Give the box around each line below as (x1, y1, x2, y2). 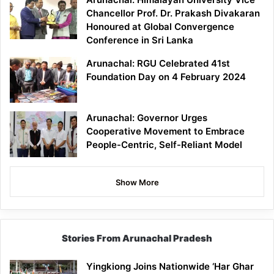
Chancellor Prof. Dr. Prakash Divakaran (86, 7, 260, 20)
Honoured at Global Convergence (86, 21, 234, 33)
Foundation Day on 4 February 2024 (86, 71, 246, 83)
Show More (115, 177, 159, 188)
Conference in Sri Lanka (86, 34, 193, 46)
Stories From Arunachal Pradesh (62, 232, 212, 245)
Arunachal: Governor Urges (86, 112, 207, 124)
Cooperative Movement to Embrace (86, 125, 245, 138)
